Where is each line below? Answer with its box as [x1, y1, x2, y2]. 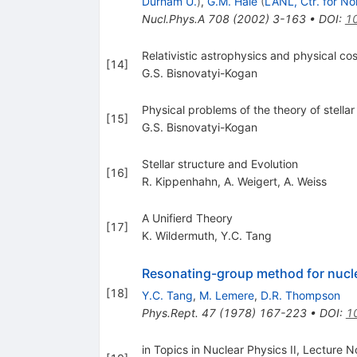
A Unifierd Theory [141, 211, 233, 226]
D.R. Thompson [260, 288, 340, 303]
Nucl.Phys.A [141, 12, 205, 26]
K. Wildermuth [141, 229, 214, 243]
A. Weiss [283, 175, 327, 189]
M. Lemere [198, 288, 254, 303]
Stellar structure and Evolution [141, 157, 298, 171]
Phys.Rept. [141, 306, 198, 320]
